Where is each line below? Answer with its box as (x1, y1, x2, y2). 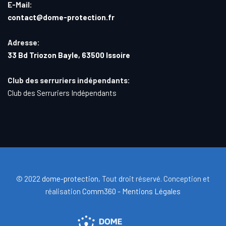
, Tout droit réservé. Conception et (98, 174, 210, 183)
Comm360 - (82, 186, 121, 196)
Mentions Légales (122, 186, 181, 196)
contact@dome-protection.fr (8, 12, 115, 22)
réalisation (45, 186, 82, 196)
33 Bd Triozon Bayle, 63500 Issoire (8, 50, 130, 60)
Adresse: (8, 37, 40, 47)
